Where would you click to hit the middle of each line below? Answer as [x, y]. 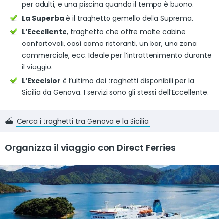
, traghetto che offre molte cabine [126, 32]
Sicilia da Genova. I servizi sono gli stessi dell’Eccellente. [115, 92]
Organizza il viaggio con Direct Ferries [90, 147]
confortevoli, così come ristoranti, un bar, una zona [109, 43]
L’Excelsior [41, 80]
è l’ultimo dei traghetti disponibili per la [127, 80]
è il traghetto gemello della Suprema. [129, 18]
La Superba [43, 18]
